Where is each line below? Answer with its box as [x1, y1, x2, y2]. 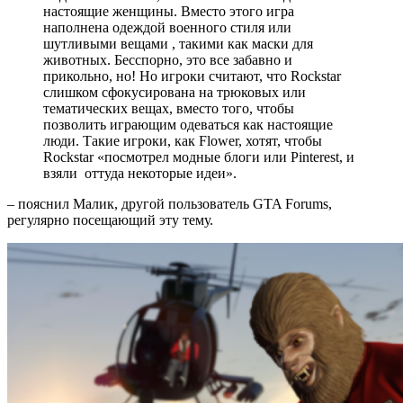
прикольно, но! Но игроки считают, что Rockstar [43, 67, 341, 84]
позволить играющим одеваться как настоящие [43, 116, 333, 132]
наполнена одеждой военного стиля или [43, 19, 291, 35]
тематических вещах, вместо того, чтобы [43, 100, 294, 116]
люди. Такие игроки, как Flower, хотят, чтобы [43, 132, 322, 148]
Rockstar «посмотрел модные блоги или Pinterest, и [43, 148, 354, 165]
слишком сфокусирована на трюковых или [43, 84, 306, 100]
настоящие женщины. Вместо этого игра [43, 3, 294, 19]
